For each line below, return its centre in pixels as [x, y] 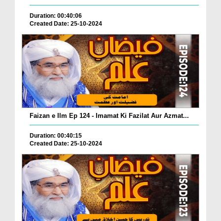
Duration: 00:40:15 [56, 135]
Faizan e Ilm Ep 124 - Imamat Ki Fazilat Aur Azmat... [109, 115]
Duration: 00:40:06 [56, 16]
